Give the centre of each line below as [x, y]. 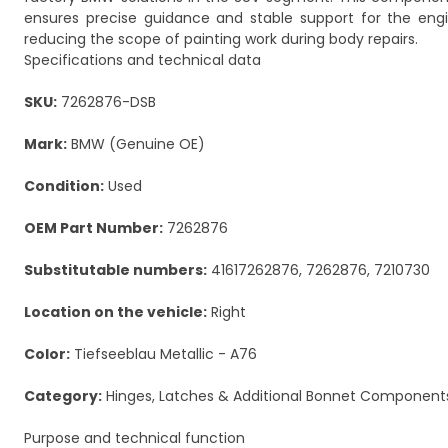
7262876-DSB [106, 102]
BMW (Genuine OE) [136, 144]
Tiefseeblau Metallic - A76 [163, 354]
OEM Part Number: [93, 228]
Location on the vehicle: [115, 312]
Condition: [64, 186]
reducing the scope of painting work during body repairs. [221, 39]
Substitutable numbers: [115, 270]
